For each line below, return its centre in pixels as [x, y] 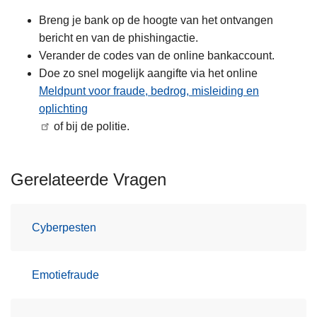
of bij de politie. [91, 127]
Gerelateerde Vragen [88, 180]
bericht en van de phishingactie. [119, 38]
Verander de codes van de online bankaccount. [157, 56]
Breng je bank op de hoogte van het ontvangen [156, 21]
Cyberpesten [64, 227]
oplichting [63, 109]
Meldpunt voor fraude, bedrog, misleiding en [149, 91]
